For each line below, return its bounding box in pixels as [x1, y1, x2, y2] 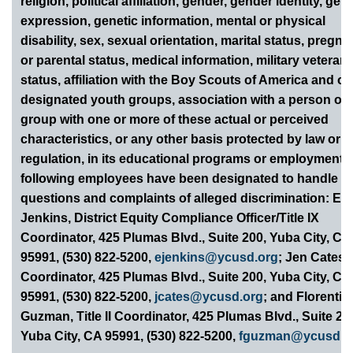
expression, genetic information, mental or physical [20, 14, 326, 28]
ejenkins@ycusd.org [154, 251, 279, 265]
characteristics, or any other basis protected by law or [20, 132, 341, 147]
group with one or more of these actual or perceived [20, 113, 329, 127]
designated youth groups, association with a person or [20, 93, 347, 107]
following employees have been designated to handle [20, 172, 339, 186]
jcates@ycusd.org [154, 290, 264, 304]
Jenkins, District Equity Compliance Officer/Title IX [20, 211, 320, 225]
